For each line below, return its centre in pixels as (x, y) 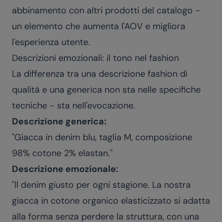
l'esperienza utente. (51, 42)
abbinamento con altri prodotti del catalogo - (106, 10)
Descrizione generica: (59, 121)
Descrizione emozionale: (65, 169)
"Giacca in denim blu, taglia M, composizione (102, 137)
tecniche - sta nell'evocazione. (74, 106)
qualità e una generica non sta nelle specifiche (106, 90)
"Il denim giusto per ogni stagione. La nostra (101, 185)
